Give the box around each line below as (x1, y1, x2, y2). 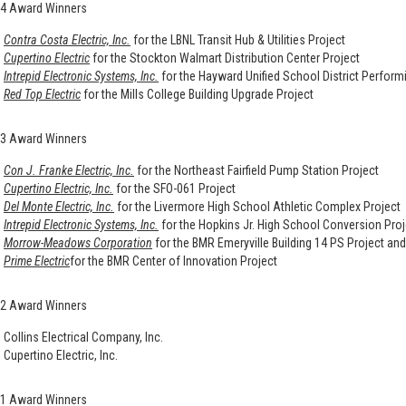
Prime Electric (4, 253, 70, 268)
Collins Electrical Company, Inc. (4, 329, 163, 344)
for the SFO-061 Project (113, 180, 236, 196)
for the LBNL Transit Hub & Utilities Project (133, 32, 345, 47)
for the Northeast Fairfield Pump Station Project (134, 162, 379, 178)
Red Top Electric (4, 86, 81, 101)
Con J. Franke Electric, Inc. (4, 162, 134, 178)
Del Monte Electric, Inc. (4, 198, 114, 214)
